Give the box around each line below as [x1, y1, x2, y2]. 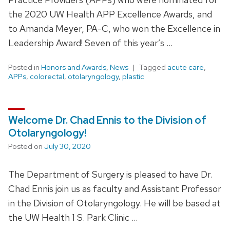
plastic [122, 71, 144, 82]
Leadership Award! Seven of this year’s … [8, 36, 172, 49]
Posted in [8, 62, 41, 72]
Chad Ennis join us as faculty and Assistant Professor [8, 182, 221, 195]
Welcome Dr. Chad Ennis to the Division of [8, 113, 206, 127]
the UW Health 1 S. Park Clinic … [8, 211, 138, 223]
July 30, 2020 [44, 141, 91, 151]
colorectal [30, 71, 64, 82]
